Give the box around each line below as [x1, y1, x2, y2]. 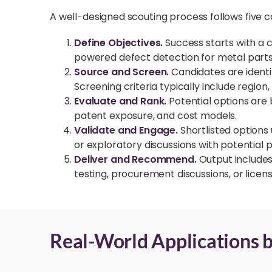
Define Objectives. [74, 36, 166, 50]
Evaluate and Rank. [74, 94, 169, 109]
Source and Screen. [74, 65, 172, 80]
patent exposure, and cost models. [74, 109, 237, 123]
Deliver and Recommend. [74, 152, 199, 167]
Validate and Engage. [74, 123, 180, 138]
